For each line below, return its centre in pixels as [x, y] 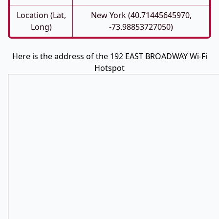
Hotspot [109, 68]
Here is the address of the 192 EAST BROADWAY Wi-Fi [109, 56]
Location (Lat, [41, 15]
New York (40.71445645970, [141, 15]
